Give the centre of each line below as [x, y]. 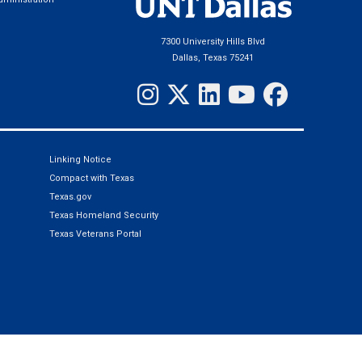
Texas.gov [70, 196]
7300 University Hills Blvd [213, 41]
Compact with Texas [92, 178]
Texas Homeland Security [104, 215]
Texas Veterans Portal [95, 234]
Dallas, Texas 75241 [213, 57]
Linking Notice [80, 159]
